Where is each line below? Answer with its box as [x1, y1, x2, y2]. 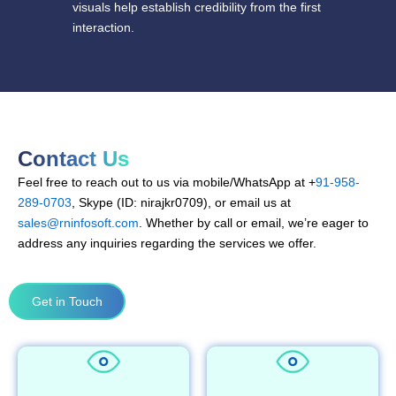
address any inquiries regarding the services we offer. [18, 236, 316, 251]
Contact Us [18, 147, 129, 171]
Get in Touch [32, 293, 103, 308]
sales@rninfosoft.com [18, 216, 139, 231]
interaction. [72, 20, 134, 35]
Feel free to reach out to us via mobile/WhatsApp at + [18, 175, 316, 190]
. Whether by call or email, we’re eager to [139, 216, 369, 231]
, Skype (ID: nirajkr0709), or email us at [72, 195, 291, 210]
